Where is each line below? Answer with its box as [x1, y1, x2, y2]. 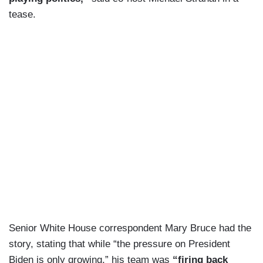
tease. [9, 9, 36, 21]
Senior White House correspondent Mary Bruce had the [9, 222, 251, 234]
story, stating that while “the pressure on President [9, 238, 230, 250]
